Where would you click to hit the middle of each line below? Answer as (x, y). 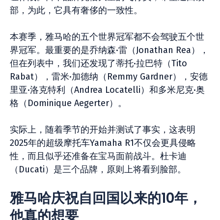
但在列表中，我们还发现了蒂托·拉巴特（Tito (98, 63)
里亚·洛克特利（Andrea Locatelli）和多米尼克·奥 (107, 90)
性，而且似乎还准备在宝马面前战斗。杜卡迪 (98, 156)
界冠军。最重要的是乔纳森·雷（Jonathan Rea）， (109, 50)
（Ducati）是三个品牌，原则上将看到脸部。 (98, 169)
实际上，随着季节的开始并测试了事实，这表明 (103, 130)
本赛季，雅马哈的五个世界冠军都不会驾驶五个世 (107, 37)
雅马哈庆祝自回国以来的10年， (106, 198)
